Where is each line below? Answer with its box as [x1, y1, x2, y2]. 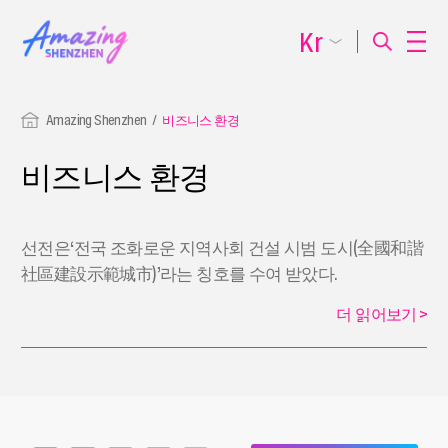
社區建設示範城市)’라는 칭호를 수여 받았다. [20, 261, 338, 287]
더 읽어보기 [336, 302, 417, 327]
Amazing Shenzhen [45, 109, 147, 130]
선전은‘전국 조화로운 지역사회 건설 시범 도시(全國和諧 [20, 235, 423, 261]
